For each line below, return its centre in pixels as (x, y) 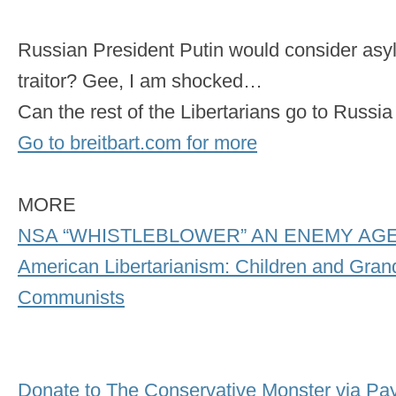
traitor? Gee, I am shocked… (140, 81)
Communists (71, 298)
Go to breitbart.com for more (137, 143)
